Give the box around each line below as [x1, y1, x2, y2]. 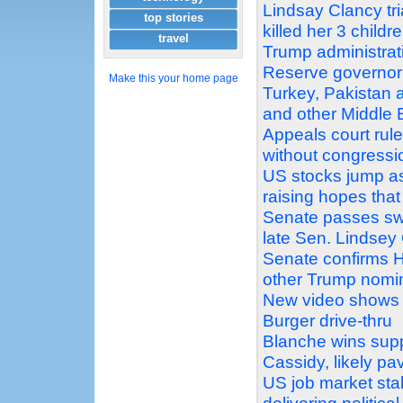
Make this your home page [108, 72, 238, 85]
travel [157, 31, 189, 45]
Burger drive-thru [263, 311, 392, 331]
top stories [143, 11, 203, 24]
